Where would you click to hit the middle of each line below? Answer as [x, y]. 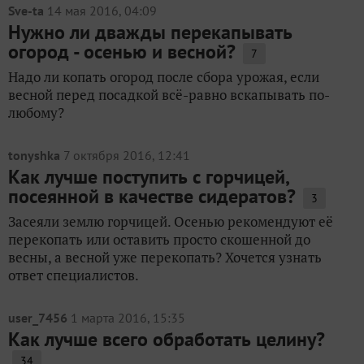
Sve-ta [26, 11]
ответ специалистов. [74, 275]
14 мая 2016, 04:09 [102, 11]
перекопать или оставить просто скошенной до [159, 239]
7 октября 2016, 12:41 [127, 155]
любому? [36, 113]
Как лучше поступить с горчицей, [148, 177]
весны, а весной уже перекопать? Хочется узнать [165, 257]
